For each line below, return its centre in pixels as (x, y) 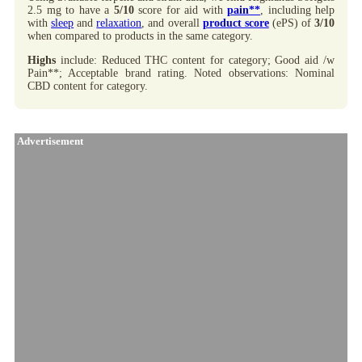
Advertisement (49, 142)
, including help (297, 11)
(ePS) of (292, 23)
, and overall (172, 23)
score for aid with (180, 11)
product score (236, 23)
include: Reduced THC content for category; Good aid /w (195, 61)
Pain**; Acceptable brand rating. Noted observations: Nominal (181, 74)
